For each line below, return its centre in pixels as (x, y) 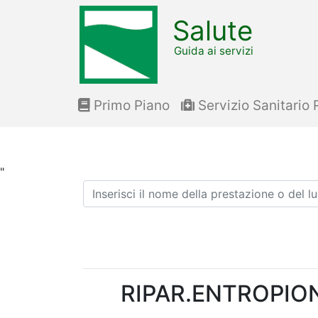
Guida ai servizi (213, 50)
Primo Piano (130, 105)
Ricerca (102, 188)
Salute (213, 30)
